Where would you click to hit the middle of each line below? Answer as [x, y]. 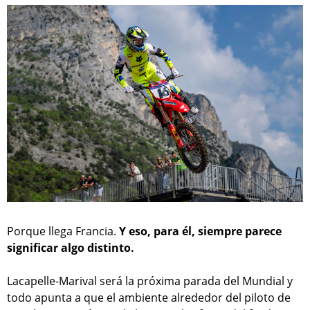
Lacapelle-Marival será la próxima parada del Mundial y [150, 281]
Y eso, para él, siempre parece [200, 231]
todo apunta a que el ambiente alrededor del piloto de [149, 298]
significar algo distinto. [71, 248]
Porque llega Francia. [63, 231]
